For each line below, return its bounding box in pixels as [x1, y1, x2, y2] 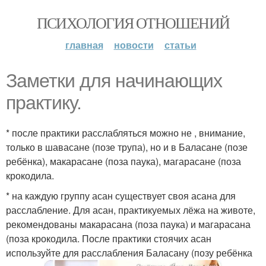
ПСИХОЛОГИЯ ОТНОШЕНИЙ [36, 12, 230, 33]
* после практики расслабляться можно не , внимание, [6, 126, 245, 140]
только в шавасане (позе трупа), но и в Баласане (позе [6, 140, 248, 154]
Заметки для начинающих [6, 70, 222, 91]
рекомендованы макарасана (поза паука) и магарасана [6, 217, 251, 231]
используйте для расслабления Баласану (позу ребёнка [6, 246, 252, 259]
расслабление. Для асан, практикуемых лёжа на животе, [6, 203, 255, 217]
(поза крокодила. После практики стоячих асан [6, 232, 211, 245]
